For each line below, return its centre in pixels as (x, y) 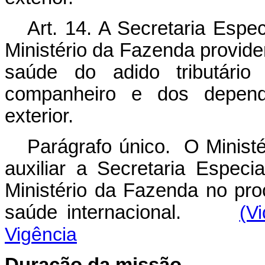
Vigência (41, 234)
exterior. (39, 116)
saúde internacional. (122, 212)
